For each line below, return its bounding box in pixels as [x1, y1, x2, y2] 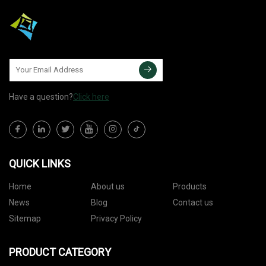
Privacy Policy [90, 213, 142, 223]
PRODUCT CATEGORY [9, 245, 111, 258]
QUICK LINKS [9, 157, 71, 170]
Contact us [172, 197, 213, 207]
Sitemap [9, 213, 41, 223]
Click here [73, 91, 109, 102]
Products [172, 181, 207, 191]
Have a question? [9, 91, 73, 102]
